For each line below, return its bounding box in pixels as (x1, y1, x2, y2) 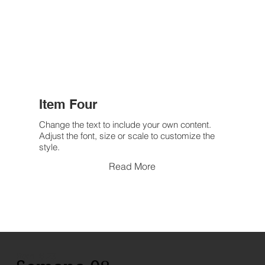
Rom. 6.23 (15, 250, 56, 262)
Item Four (38, 96, 98, 112)
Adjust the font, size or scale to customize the (38, 130, 215, 142)
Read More (109, 160, 156, 173)
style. (38, 141, 60, 153)
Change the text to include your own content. (38, 119, 211, 131)
